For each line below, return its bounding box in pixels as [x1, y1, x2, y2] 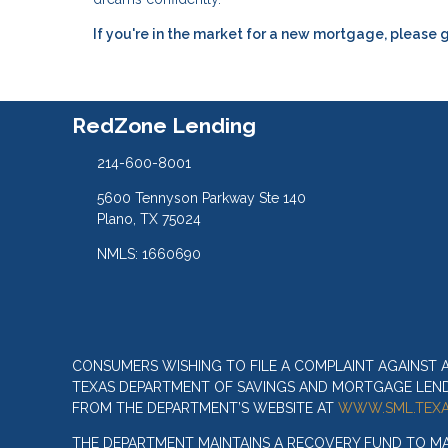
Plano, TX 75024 [96, 211, 201, 227]
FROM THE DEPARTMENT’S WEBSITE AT [72, 400, 338, 416]
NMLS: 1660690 [96, 246, 201, 262]
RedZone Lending [72, 113, 256, 139]
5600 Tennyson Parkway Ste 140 [96, 190, 306, 206]
